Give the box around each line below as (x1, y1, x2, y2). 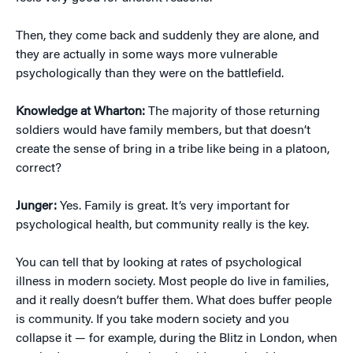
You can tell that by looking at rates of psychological (16, 257, 302, 269)
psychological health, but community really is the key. (16, 219, 309, 232)
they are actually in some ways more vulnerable (16, 49, 277, 61)
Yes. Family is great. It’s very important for (60, 200, 290, 213)
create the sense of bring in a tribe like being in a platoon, (16, 143, 329, 156)
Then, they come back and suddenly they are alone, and (16, 30, 319, 43)
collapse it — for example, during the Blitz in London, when (16, 333, 337, 345)
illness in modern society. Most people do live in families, (16, 276, 329, 288)
